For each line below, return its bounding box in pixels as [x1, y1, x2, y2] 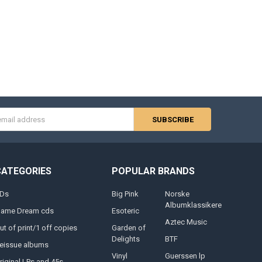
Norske [165, 189, 190, 198]
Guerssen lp [165, 251, 206, 260]
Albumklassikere [165, 201, 222, 209]
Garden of [111, 223, 146, 232]
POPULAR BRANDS [111, 165, 195, 177]
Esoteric [111, 206, 139, 215]
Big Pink [111, 189, 139, 198]
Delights [111, 234, 140, 243]
